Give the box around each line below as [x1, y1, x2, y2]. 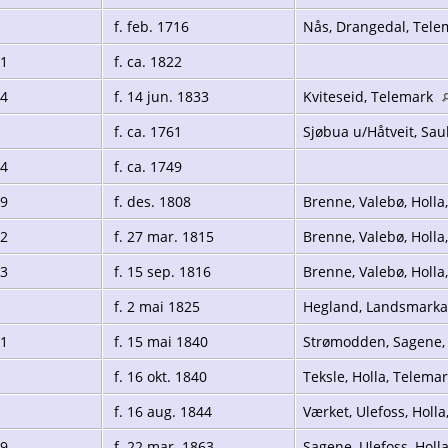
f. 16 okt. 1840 [110, 366, 207, 386]
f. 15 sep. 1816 [110, 261, 211, 281]
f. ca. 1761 [110, 121, 182, 141]
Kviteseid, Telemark [303, 86, 437, 106]
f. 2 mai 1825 [110, 296, 200, 316]
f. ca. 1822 [110, 51, 182, 71]
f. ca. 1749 [110, 156, 182, 176]
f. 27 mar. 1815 [110, 226, 214, 246]
